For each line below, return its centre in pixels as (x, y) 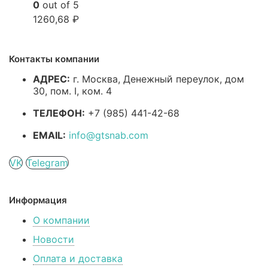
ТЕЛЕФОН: (59, 113)
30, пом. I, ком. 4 (72, 91)
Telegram (47, 163)
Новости (54, 239)
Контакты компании (54, 59)
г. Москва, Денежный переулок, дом (159, 79)
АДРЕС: (51, 79)
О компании (61, 220)
